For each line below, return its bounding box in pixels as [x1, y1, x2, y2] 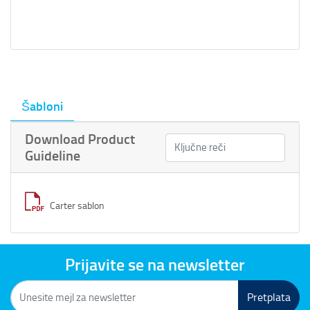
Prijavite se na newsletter [65, 255, 245, 275]
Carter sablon [50, 200, 104, 212]
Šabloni [21, 99, 63, 115]
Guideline [25, 147, 80, 165]
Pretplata [247, 291, 291, 304]
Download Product [25, 131, 135, 148]
